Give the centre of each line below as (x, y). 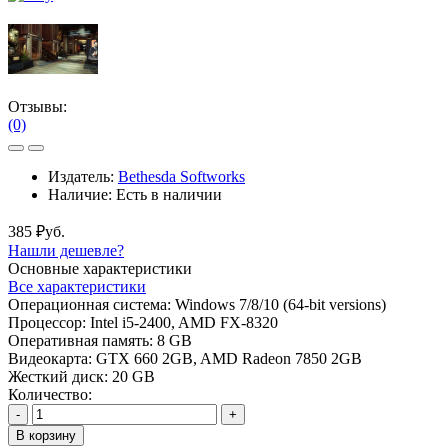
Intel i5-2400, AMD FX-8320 (184, 322)
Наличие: (82, 194)
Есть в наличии (169, 194)
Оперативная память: (80, 340)
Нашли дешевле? (66, 250)
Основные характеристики (100, 268)
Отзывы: (37, 106)
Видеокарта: (50, 358)
